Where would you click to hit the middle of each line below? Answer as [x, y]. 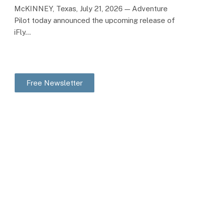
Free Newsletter [55, 83]
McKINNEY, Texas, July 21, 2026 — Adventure [91, 9]
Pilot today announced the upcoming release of [95, 21]
